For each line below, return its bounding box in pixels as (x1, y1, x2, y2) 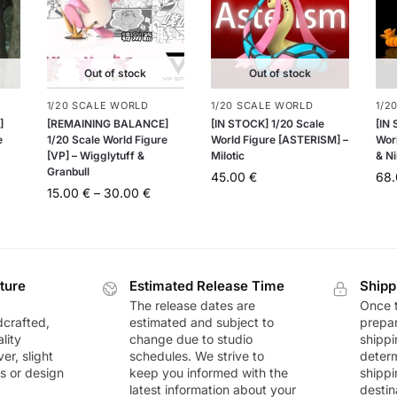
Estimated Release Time (128, 276, 284, 294)
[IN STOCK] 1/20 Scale (211, 116, 325, 130)
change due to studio (128, 331, 253, 347)
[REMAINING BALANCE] (46, 116, 168, 130)
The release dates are (128, 298, 255, 314)
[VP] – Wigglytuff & (46, 148, 144, 162)
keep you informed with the (128, 365, 288, 381)
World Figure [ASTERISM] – (211, 132, 349, 146)
